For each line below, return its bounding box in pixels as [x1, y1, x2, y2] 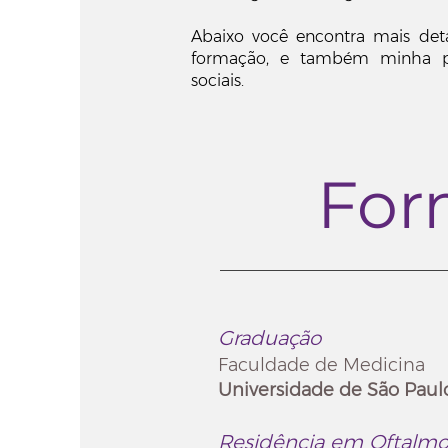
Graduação [218, 326, 321, 350]
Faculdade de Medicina [218, 354, 425, 376]
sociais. [191, 71, 244, 90]
